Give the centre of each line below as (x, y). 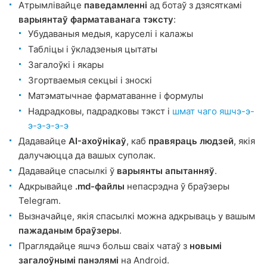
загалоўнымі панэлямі (69, 260)
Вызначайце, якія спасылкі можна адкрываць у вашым (137, 216)
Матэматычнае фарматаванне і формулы (116, 95)
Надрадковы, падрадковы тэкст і (100, 111)
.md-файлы (100, 186)
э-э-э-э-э (48, 125)
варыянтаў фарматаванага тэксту (96, 19)
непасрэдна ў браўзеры (177, 186)
